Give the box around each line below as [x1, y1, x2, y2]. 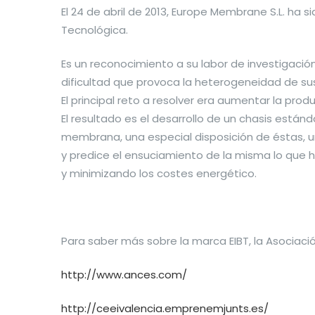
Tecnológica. [61, 22, 128, 37]
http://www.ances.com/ [61, 267, 187, 282]
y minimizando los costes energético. [61, 166, 257, 181]
